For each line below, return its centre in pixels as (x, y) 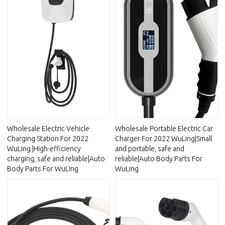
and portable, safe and (150, 149)
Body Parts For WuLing (43, 169)
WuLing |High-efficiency (44, 149)
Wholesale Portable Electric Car (164, 129)
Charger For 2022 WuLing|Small (163, 139)
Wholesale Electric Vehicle (48, 129)
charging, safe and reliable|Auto (56, 159)
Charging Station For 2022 (48, 139)
